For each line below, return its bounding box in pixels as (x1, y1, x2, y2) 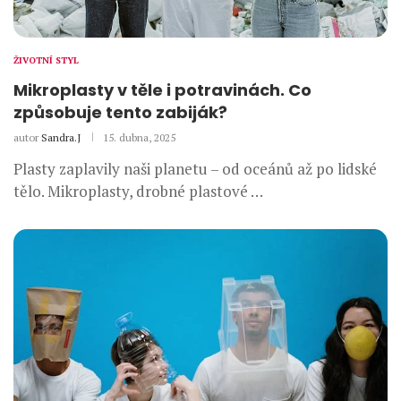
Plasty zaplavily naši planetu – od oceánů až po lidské (13, 158, 377, 180)
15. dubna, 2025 (103, 131, 175, 145)
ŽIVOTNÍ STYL (13, 55, 79, 67)
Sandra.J (41, 131, 81, 145)
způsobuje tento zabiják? (13, 101, 227, 124)
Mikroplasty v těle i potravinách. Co (13, 79, 311, 102)
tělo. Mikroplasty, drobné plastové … (13, 181, 263, 202)
